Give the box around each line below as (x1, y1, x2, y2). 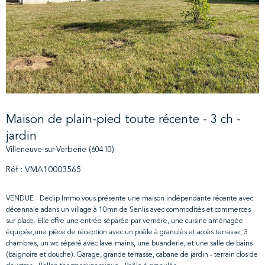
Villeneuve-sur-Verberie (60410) (6, 146, 114, 154)
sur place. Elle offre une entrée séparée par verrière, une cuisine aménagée (6, 218, 243, 225)
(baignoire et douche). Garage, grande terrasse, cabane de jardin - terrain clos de (6, 251, 258, 259)
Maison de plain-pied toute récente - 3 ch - (6, 114, 241, 126)
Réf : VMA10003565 (6, 165, 81, 174)
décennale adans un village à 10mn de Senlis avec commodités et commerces (6, 206, 251, 214)
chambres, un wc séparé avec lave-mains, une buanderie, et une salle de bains (6, 240, 253, 248)
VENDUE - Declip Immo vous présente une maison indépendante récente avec (6, 195, 253, 203)
